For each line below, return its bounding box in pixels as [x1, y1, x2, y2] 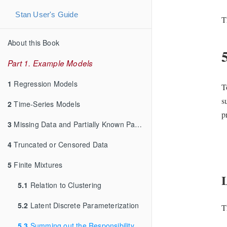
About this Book [8, 37, 59, 48]
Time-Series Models [12, 98, 81, 109]
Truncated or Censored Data [12, 139, 108, 149]
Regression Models [12, 78, 78, 89]
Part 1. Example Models [8, 57, 93, 68]
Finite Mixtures [12, 159, 63, 170]
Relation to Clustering [28, 179, 102, 190]
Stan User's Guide [15, 10, 78, 19]
